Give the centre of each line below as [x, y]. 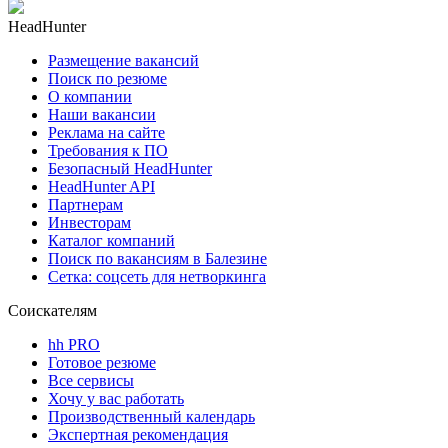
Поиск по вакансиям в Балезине [157, 258]
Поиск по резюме [107, 78]
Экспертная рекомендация [138, 434]
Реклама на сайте [106, 132]
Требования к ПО [108, 150]
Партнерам [85, 204]
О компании [90, 96]
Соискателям [52, 310]
